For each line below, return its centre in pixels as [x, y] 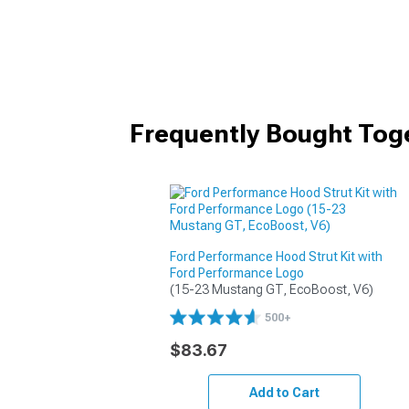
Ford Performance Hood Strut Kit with [277, 256]
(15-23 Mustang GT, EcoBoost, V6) [272, 289]
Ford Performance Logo [237, 273]
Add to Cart [284, 392]
